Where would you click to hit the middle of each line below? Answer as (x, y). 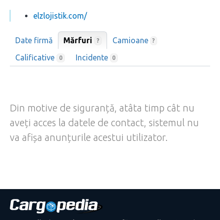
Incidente (93, 57)
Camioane (131, 40)
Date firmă (34, 40)
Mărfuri (79, 40)
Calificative (36, 57)
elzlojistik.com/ (60, 15)
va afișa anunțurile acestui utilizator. (89, 137)
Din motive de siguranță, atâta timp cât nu (102, 108)
